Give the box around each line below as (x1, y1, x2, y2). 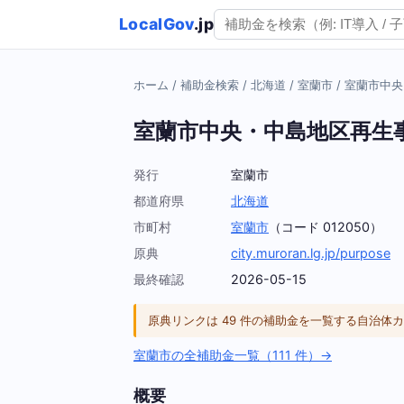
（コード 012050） (269, 219, 382, 235)
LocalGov (119, 14, 194, 34)
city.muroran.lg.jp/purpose (231, 245, 390, 262)
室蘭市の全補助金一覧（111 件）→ (133, 346, 332, 363)
